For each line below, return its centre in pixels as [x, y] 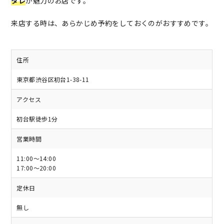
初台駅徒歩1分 [37, 118]
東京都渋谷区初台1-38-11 [53, 79]
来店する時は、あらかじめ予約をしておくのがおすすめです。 [112, 23]
